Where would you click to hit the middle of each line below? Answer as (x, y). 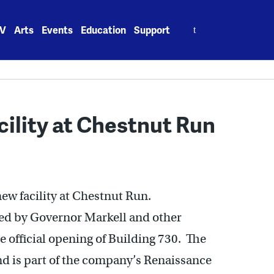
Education (104, 30)
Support (152, 30)
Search (194, 23)
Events (57, 30)
